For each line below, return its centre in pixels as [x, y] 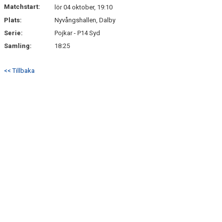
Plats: [13, 20]
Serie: [13, 33]
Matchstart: [22, 7]
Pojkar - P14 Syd [77, 33]
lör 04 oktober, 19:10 [83, 7]
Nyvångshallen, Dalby [85, 20]
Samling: [18, 46]
